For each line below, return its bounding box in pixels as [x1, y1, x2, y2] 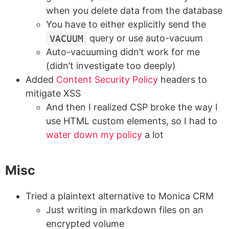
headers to [158, 74, 207, 85]
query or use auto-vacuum [87, 33, 203, 44]
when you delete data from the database [46, 5, 222, 16]
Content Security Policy [56, 74, 158, 85]
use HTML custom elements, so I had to [46, 116, 217, 127]
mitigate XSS [26, 88, 81, 99]
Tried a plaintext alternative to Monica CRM [26, 191, 214, 202]
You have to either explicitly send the [46, 19, 206, 30]
